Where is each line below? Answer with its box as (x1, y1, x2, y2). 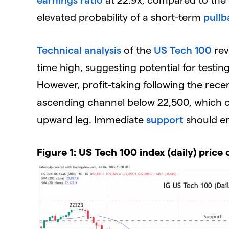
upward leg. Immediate (37, 113, 146, 126)
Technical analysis (37, 43, 121, 56)
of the (121, 43, 154, 56)
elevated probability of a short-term (37, 11, 203, 24)
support (146, 113, 184, 126)
